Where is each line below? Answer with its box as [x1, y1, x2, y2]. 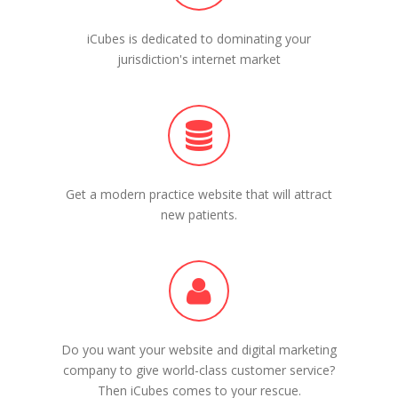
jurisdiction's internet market [117, 50, 281, 68]
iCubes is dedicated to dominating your [87, 29, 311, 47]
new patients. [161, 205, 237, 223]
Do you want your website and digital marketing [61, 340, 337, 358]
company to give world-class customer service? [63, 361, 335, 378]
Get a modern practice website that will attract [66, 185, 332, 203]
